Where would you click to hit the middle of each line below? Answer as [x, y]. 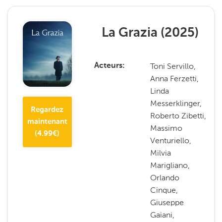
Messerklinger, [176, 103]
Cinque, [164, 190]
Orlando [165, 178]
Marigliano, [170, 165]
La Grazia [129, 33]
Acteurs [108, 66]
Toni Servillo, [173, 66]
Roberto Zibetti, [178, 116]
